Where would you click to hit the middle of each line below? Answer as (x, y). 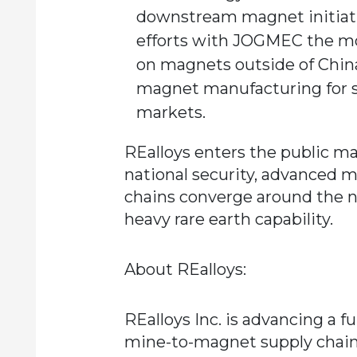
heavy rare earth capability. (228, 219)
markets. (171, 112)
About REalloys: (185, 269)
